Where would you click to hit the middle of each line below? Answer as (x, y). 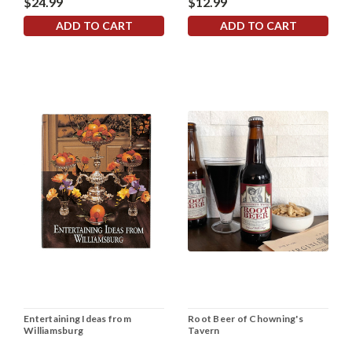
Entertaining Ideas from (77, 319)
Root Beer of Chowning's (246, 319)
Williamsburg (53, 331)
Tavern (204, 331)
